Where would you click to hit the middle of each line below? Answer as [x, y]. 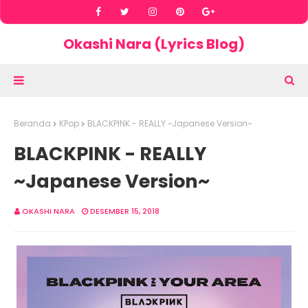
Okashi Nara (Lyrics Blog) [154, 44]
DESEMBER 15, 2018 [125, 211]
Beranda [32, 123]
